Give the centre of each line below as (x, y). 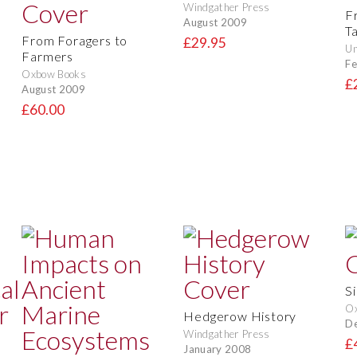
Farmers (47, 57)
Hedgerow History (240, 316)
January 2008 (218, 349)
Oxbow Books (54, 75)
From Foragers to (75, 41)
